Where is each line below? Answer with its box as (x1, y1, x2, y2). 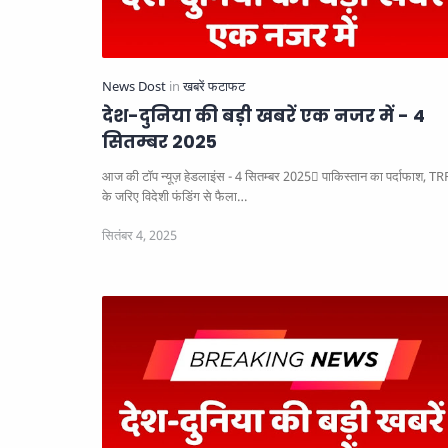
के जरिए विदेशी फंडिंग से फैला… (102, 188, 247, 206)
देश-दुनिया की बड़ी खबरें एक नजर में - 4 (102, 104, 425, 129)
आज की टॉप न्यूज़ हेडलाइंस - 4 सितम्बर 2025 (102, 168, 311, 186)
